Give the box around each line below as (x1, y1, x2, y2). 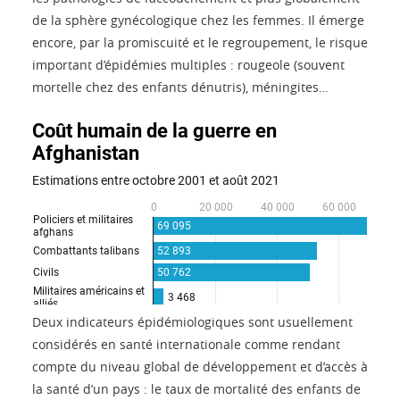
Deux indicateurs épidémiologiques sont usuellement (32, 312, 353, 330)
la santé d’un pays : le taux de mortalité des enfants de (32, 379, 361, 397)
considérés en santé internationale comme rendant (32, 335, 340, 353)
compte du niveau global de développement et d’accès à (32, 357, 368, 375)
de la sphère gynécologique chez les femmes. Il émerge (32, 11, 364, 29)
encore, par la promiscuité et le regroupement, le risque (32, 33, 368, 51)
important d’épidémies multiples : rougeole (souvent (32, 55, 345, 73)
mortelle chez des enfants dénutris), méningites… (32, 78, 329, 96)
